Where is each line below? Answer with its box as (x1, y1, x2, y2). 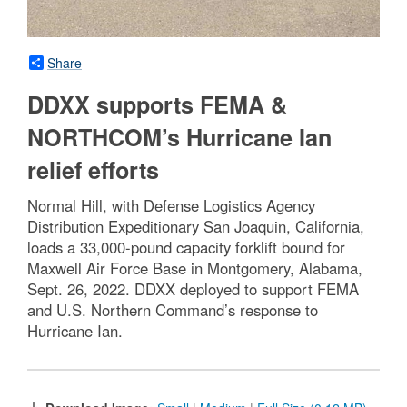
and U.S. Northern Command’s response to (27, 298, 318, 321)
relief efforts (27, 153, 159, 186)
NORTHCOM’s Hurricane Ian (27, 120, 332, 154)
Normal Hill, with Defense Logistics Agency (27, 194, 315, 216)
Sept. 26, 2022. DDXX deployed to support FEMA (27, 277, 359, 300)
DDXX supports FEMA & (27, 87, 287, 121)
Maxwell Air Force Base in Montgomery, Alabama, (27, 256, 362, 279)
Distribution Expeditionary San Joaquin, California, (27, 214, 364, 237)
